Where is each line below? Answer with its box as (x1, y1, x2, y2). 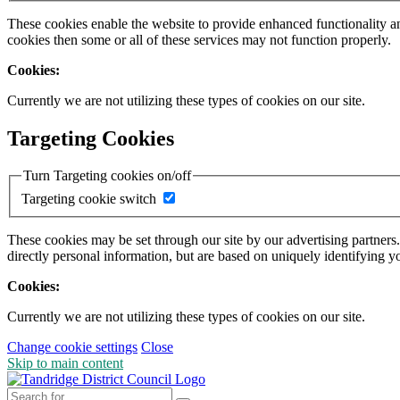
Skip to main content (7, 355, 123, 371)
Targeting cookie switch (21, 191, 156, 207)
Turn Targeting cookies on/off (23, 168, 191, 184)
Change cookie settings (7, 339, 137, 355)
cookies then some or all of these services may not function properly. (7, 31, 391, 47)
